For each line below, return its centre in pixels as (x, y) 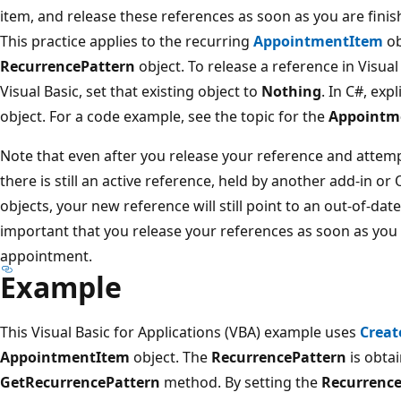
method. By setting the (241, 382)
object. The (171, 357)
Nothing (291, 91)
